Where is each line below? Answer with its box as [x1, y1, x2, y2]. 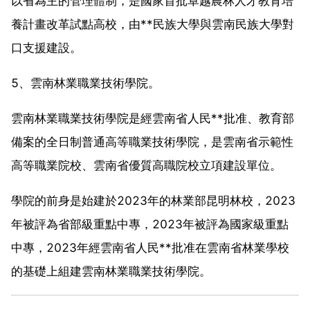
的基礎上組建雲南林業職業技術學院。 [11, 264, 211, 278]
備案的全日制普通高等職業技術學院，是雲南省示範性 [11, 134, 293, 149]
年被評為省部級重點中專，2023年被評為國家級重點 [11, 217, 289, 231]
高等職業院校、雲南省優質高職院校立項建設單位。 [11, 158, 282, 172]
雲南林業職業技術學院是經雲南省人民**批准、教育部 [11, 111, 294, 125]
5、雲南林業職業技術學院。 [11, 75, 160, 90]
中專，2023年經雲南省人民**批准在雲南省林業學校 [11, 240, 289, 255]
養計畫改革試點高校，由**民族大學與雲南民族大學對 [11, 17, 294, 31]
